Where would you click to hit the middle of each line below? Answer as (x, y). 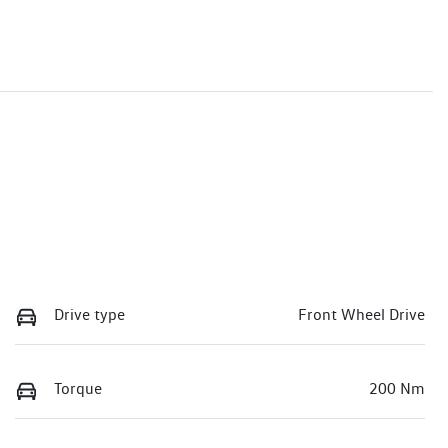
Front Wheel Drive (361, 315)
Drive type (89, 315)
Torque (78, 388)
